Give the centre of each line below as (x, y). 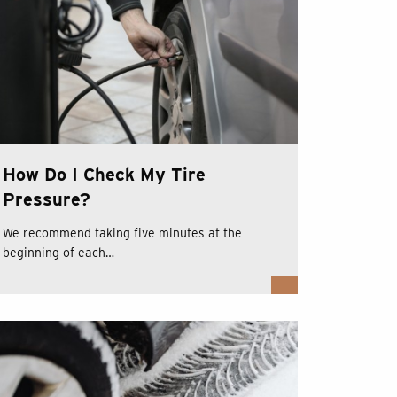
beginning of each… (58, 252)
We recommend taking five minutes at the (122, 233)
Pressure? (46, 199)
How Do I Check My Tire (104, 174)
